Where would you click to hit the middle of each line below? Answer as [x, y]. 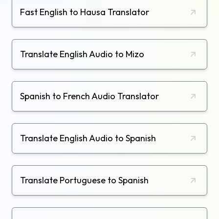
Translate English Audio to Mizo [82, 54]
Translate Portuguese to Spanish [84, 180]
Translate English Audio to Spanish [88, 138]
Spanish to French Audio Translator [89, 96]
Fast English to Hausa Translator [85, 12]
